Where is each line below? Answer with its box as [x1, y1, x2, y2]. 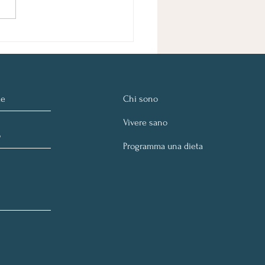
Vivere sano [123, 117, 168, 128]
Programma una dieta [123, 140, 203, 151]
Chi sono [123, 93, 159, 104]
